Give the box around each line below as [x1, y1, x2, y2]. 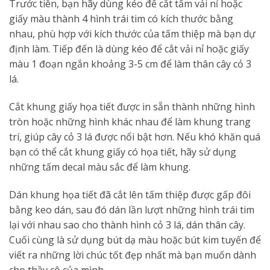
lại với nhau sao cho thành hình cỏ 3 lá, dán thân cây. [9, 218, 245, 231]
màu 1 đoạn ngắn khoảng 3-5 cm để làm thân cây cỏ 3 [9, 57, 251, 71]
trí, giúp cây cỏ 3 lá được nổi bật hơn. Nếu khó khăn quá [9, 130, 260, 144]
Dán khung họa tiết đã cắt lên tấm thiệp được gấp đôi [9, 187, 251, 201]
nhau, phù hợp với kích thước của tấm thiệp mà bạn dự [9, 27, 256, 41]
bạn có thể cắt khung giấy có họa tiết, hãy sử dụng [9, 145, 236, 159]
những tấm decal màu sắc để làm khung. [9, 160, 190, 174]
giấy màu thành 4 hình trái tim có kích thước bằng [9, 12, 233, 26]
